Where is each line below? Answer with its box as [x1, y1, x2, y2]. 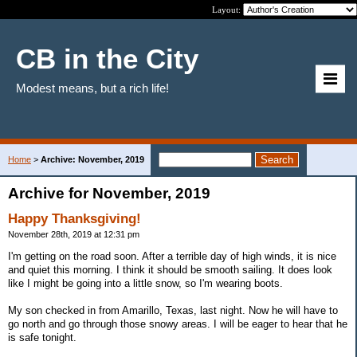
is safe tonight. [8, 331, 76, 343]
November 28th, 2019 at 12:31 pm [8, 229, 139, 239]
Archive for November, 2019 [8, 185, 210, 202]
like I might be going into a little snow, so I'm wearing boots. [8, 277, 283, 289]
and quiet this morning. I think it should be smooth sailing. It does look [8, 263, 332, 276]
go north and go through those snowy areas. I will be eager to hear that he [8, 317, 347, 330]
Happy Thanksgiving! [8, 211, 141, 226]
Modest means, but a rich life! [16, 81, 169, 95]
